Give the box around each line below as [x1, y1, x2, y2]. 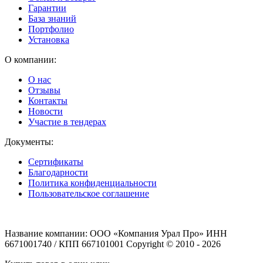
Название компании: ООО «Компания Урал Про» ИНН [5, 228, 227, 239]
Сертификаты [28, 157, 83, 167]
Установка [28, 35, 69, 45]
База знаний [28, 14, 76, 24]
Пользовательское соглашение [28, 188, 149, 199]
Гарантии [28, 3, 66, 14]
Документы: [5, 137, 53, 147]
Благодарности [28, 167, 88, 178]
